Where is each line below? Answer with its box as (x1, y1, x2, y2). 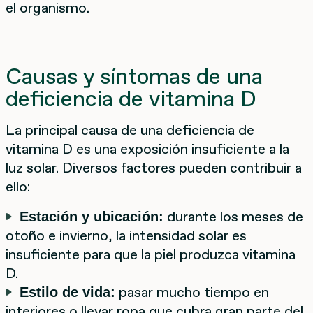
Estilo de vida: (20, 284, 115, 300)
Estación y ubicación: (20, 208, 163, 224)
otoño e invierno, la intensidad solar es (6, 225, 247, 245)
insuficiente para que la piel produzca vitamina (6, 244, 296, 264)
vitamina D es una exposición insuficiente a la (6, 138, 289, 159)
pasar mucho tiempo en (115, 282, 269, 302)
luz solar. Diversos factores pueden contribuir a (6, 157, 302, 177)
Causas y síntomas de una (6, 60, 263, 92)
